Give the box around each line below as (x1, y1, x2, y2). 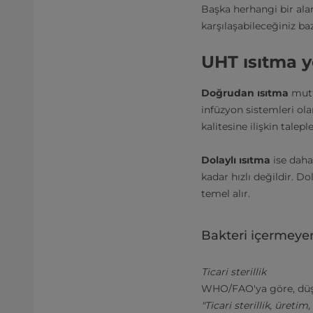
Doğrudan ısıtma (201, 87, 289, 99)
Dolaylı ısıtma (201, 154, 270, 166)
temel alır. (201, 187, 250, 200)
